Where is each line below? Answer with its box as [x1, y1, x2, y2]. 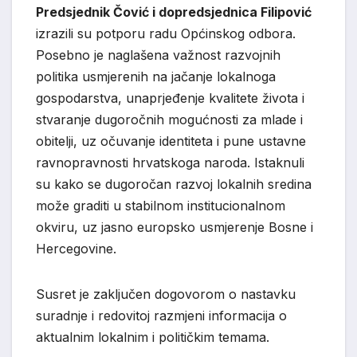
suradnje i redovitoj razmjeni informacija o [36, 308, 287, 324]
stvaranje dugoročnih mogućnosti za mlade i [36, 112, 303, 128]
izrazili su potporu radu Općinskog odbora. [36, 25, 296, 42]
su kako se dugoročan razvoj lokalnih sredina [36, 176, 312, 193]
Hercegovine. [36, 241, 116, 257]
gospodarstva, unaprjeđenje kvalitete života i [36, 90, 304, 107]
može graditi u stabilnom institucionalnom [36, 198, 285, 214]
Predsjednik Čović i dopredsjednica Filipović [36, 4, 312, 21]
